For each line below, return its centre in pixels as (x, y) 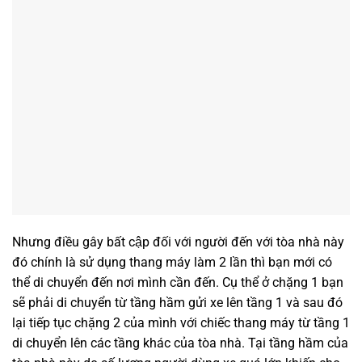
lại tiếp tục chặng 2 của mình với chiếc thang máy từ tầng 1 (181, 322)
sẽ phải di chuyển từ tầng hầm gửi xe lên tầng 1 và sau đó (177, 302)
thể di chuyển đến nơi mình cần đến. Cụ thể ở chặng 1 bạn (178, 282)
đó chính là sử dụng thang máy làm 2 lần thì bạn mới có (172, 262)
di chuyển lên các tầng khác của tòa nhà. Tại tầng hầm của (180, 343)
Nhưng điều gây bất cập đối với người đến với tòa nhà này (178, 242)
